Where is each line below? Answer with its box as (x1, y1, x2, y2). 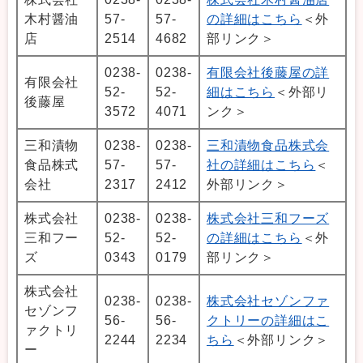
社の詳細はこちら (207, 158, 316, 173)
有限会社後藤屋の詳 (207, 66, 330, 80)
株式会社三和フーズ (207, 211, 330, 226)
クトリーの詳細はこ (207, 314, 330, 328)
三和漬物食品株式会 (207, 139, 330, 153)
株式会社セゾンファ (207, 294, 330, 309)
